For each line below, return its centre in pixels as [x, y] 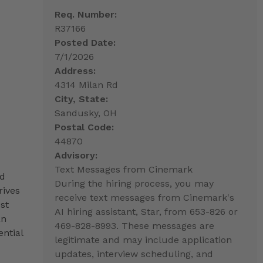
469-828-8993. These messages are [134, 225]
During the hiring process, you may [134, 183]
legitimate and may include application [143, 240]
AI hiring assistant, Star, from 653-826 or [146, 211]
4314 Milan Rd [86, 85]
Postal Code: [84, 127]
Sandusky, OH [85, 113]
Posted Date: [85, 42]
